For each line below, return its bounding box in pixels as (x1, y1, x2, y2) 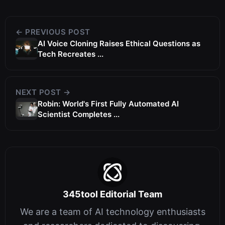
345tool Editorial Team (63, 189, 162, 200)
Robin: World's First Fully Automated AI (38, 99, 179, 109)
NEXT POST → (16, 87, 71, 97)
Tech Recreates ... (38, 49, 103, 59)
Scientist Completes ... (38, 109, 120, 120)
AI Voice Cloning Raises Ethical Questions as (38, 39, 200, 49)
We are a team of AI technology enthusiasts (20, 206, 205, 217)
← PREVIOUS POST (16, 27, 90, 37)
